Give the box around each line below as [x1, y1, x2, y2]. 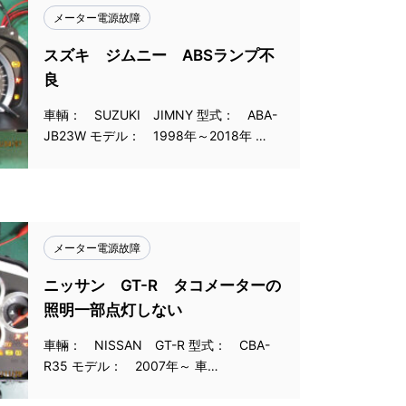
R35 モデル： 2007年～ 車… [43, 358, 218, 373]
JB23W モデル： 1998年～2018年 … [43, 128, 266, 143]
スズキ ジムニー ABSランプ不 [43, 46, 275, 64]
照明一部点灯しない [43, 301, 182, 319]
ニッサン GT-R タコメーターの [43, 276, 281, 295]
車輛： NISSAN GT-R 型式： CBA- [43, 337, 270, 353]
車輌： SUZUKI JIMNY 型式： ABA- [43, 107, 277, 122]
